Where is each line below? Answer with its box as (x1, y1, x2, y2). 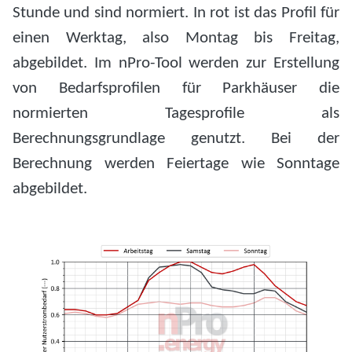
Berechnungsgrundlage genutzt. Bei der (13, 130, 339, 147)
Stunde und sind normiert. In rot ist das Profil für (13, 4, 339, 21)
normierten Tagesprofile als (13, 104, 339, 122)
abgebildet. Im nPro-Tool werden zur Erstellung (13, 54, 339, 71)
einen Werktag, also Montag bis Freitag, (13, 29, 339, 46)
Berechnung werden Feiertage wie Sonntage (13, 155, 339, 172)
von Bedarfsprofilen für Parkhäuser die (13, 79, 339, 97)
